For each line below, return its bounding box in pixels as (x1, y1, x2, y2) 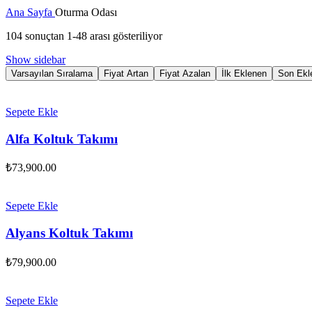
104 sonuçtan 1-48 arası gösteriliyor (6, 29, 162, 42)
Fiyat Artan (104, 68, 148, 79)
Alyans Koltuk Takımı (6, 226, 133, 241)
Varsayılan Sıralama (11, 68, 93, 79)
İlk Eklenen (221, 68, 267, 79)
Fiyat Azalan (159, 68, 210, 79)
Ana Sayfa (6, 6, 55, 18)
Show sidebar (6, 53, 65, 65)
